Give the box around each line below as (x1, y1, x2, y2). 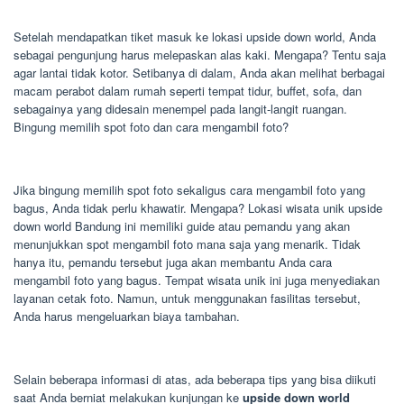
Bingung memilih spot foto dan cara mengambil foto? (14, 118, 289, 136)
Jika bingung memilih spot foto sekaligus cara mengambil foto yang (14, 181, 365, 199)
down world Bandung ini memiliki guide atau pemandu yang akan (14, 217, 350, 235)
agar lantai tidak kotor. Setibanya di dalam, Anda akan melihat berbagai (14, 64, 385, 82)
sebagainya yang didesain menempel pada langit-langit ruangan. (14, 100, 347, 118)
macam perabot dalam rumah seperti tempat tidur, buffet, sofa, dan (14, 82, 362, 100)
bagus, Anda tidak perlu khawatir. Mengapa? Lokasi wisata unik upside (14, 199, 382, 217)
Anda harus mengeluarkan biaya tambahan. (14, 308, 240, 326)
